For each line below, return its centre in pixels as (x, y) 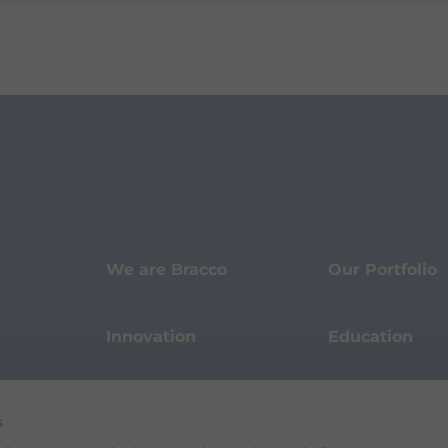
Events (134, 404)
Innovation (150, 337)
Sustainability (385, 404)
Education (370, 337)
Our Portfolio (382, 270)
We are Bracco (166, 270)
